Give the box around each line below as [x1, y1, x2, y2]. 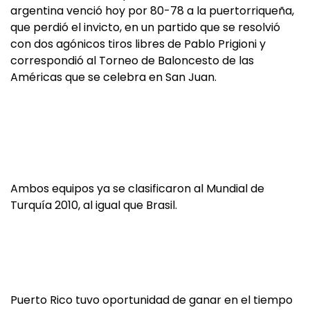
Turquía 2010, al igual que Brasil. [10, 197, 177, 213]
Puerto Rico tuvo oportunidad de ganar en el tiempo [10, 292, 293, 308]
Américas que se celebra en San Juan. [10, 69, 217, 85]
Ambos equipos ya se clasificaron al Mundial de [10, 181, 264, 197]
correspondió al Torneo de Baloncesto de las [10, 53, 254, 69]
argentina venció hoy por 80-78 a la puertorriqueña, [10, 3, 294, 19]
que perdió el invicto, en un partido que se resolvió [10, 19, 280, 35]
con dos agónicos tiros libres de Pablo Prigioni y [10, 36, 266, 52]
